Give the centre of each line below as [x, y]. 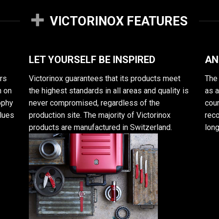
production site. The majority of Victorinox [100, 115]
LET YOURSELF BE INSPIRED [92, 60]
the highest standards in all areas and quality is [109, 91]
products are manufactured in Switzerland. [100, 128]
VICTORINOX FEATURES [119, 21]
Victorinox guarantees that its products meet [105, 79]
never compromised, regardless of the [94, 103]
